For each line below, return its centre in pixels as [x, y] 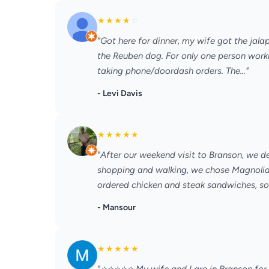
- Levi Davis [120, 93]
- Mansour [116, 207]
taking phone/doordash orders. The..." [173, 71]
